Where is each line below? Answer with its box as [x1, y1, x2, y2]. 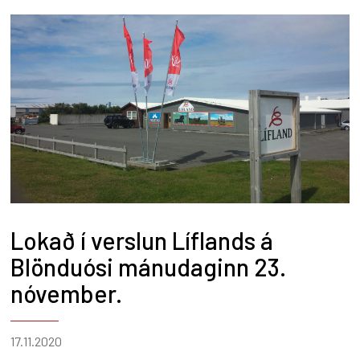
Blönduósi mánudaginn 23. [10, 252, 286, 282]
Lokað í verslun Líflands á [10, 226, 273, 256]
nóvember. [10, 279, 122, 309]
